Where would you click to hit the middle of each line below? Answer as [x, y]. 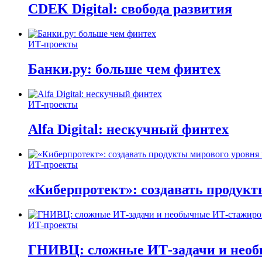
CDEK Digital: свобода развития [130, 9]
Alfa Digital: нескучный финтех [128, 129]
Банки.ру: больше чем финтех [124, 69]
